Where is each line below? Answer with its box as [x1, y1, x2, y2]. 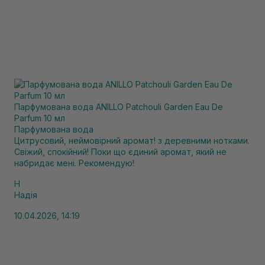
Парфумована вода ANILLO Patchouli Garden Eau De [14, 102, 223, 112]
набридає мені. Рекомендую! [14, 158, 134, 168]
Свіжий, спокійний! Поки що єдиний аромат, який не [14, 147, 227, 157]
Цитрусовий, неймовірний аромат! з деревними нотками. [14, 135, 250, 146]
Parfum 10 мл [14, 113, 65, 123]
